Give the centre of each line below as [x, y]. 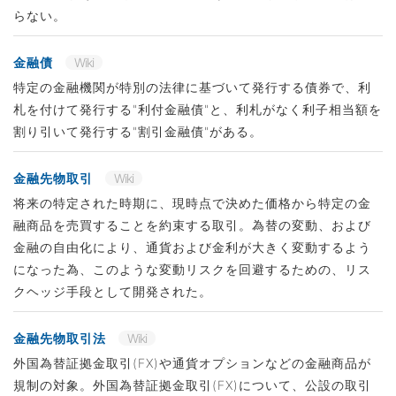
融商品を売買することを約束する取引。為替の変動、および [192, 225]
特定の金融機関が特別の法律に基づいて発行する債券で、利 [192, 87]
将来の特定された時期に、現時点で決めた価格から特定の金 [192, 203]
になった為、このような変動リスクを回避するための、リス [192, 269]
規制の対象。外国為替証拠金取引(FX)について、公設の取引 [192, 385]
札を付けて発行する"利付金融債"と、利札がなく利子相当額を [198, 109]
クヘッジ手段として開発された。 [115, 291]
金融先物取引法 [61, 338]
